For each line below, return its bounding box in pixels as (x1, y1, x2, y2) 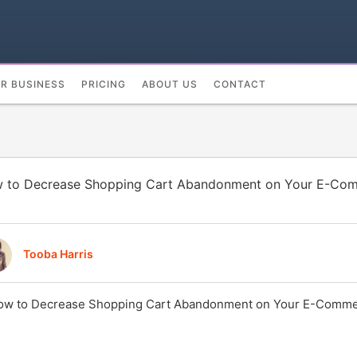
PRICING (81, 77, 127, 90)
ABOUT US (142, 77, 198, 90)
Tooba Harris (23, 246, 93, 260)
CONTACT (214, 77, 267, 90)
